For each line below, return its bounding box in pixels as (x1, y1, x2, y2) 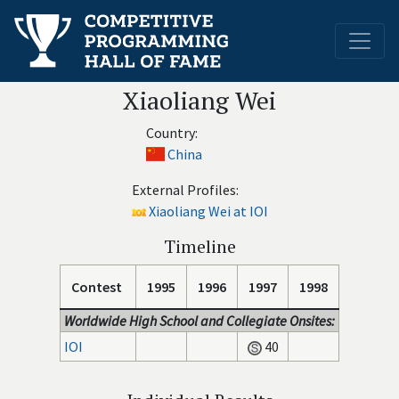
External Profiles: (131, 181, 239, 199)
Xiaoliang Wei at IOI (148, 202, 268, 220)
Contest (71, 278, 122, 296)
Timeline (163, 234, 236, 258)
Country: (145, 124, 198, 142)
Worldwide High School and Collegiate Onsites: (64, 312, 335, 330)
